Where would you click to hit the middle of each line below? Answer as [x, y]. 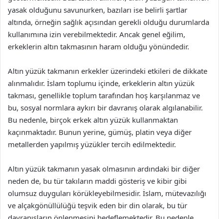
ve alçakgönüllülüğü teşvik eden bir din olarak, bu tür [98, 205]
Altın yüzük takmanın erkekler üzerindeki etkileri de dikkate [108, 71]
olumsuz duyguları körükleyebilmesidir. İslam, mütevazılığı [107, 193]
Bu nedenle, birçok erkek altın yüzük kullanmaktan [93, 120]
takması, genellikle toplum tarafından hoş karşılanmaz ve [104, 95]
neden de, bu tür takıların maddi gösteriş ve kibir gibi [97, 181]
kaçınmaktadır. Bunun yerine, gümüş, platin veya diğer [100, 132]
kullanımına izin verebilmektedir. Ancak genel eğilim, [97, 34]
